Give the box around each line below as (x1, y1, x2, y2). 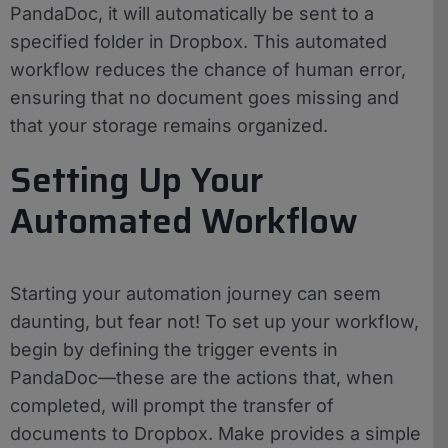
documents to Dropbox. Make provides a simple (10, 422, 421, 444)
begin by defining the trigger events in (10, 338, 338, 360)
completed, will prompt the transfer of (10, 394, 334, 416)
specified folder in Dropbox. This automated (10, 30, 387, 52)
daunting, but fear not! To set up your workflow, (10, 310, 419, 332)
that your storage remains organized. (10, 114, 328, 136)
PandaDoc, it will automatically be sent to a (10, 2, 374, 24)
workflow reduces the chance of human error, (10, 58, 406, 80)
